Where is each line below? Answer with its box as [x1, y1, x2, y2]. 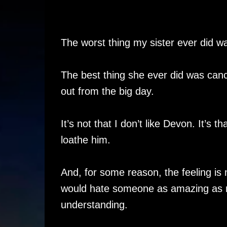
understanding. [60, 199, 128, 210]
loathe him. [60, 134, 110, 145]
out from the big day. [60, 86, 154, 97]
